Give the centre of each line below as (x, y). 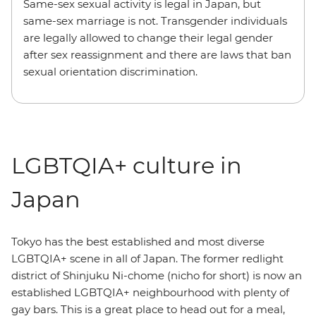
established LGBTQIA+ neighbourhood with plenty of (150, 292)
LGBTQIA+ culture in (127, 165)
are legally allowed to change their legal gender (148, 37)
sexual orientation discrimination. (110, 71)
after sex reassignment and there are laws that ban (157, 54)
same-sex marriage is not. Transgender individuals (155, 20)
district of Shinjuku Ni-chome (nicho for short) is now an (157, 275)
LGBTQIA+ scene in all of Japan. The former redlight (147, 258)
